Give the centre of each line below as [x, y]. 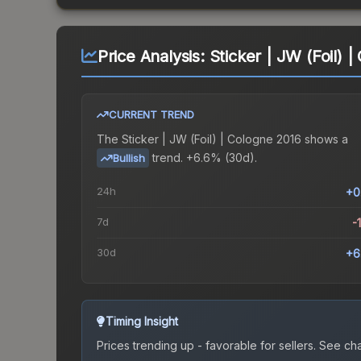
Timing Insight [142, 322]
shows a [325, 139]
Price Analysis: [153, 57]
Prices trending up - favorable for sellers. [206, 346]
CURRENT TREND [151, 115]
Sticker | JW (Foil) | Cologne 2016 [212, 139]
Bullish [129, 158]
